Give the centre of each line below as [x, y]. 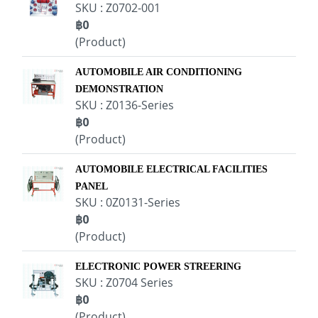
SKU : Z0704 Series [124, 283]
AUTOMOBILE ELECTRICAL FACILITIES [171, 169]
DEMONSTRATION [119, 89]
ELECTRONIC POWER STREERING [158, 267]
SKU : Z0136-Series [125, 105]
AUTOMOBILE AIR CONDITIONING [159, 72]
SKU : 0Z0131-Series [128, 202]
